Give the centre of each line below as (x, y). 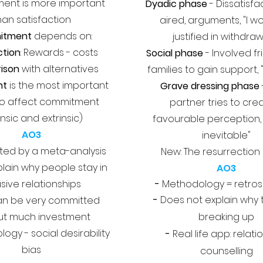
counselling (226, 251)
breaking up (226, 217)
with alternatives (59, 69)
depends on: (62, 36)
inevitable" (226, 135)
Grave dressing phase (210, 86)
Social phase (174, 53)
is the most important (58, 85)
